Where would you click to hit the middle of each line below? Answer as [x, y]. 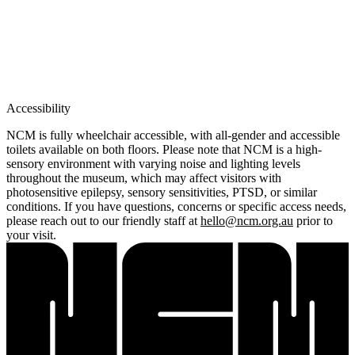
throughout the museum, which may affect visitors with [144, 177]
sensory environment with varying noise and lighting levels [153, 163]
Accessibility [38, 108]
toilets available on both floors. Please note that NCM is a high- [164, 149]
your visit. [31, 235]
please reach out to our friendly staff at [103, 220]
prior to [313, 220]
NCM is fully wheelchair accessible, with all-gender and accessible [173, 135]
